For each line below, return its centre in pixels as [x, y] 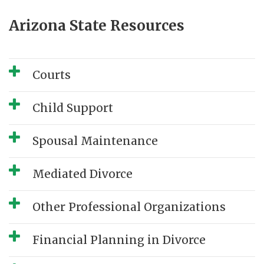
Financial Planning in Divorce [119, 240]
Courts [52, 75]
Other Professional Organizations [129, 207]
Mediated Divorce [82, 174]
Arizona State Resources [97, 26]
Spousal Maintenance [95, 141]
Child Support [73, 108]
